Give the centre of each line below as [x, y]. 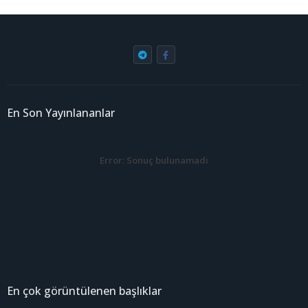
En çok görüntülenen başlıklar [84, 291]
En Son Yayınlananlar [61, 113]
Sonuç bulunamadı [166, 161]
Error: [112, 161]
